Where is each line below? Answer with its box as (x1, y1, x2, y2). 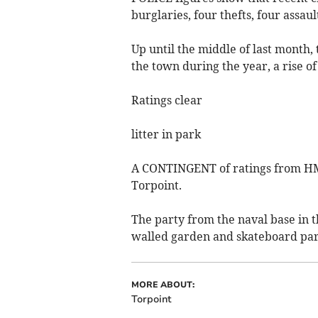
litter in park (131, 127, 201, 141)
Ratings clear (131, 93, 202, 107)
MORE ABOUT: (131, 279, 194, 290)
